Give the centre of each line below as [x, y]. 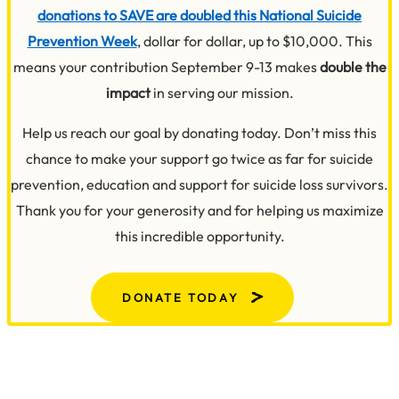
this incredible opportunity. [199, 236]
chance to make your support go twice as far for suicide [199, 159]
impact [129, 93]
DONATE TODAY [180, 297]
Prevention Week [82, 41]
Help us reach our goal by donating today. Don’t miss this [199, 133]
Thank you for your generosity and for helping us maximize [199, 211]
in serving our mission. [223, 93]
